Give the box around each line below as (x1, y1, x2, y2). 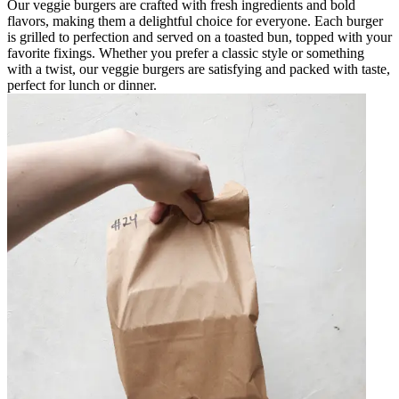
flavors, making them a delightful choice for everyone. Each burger (7, 13, 383, 29)
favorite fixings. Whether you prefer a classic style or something (7, 45, 364, 61)
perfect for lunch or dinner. (7, 77, 157, 94)
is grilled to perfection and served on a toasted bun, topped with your (7, 29, 392, 45)
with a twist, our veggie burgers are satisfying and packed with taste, (7, 61, 390, 77)
